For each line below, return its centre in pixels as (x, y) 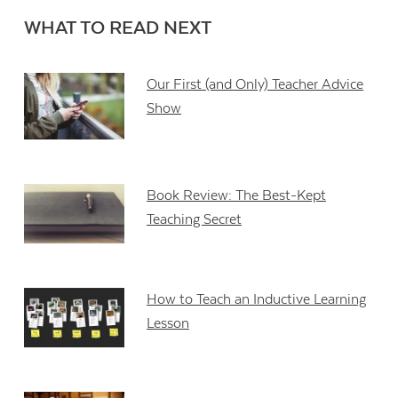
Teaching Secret (195, 219)
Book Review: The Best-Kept (237, 195)
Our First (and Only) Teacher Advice (255, 84)
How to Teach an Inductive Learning (257, 299)
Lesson (168, 323)
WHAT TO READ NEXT (119, 28)
